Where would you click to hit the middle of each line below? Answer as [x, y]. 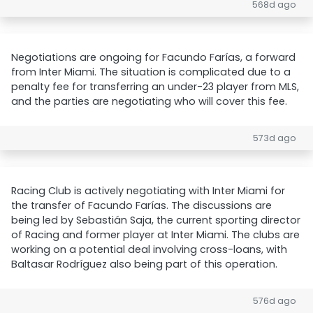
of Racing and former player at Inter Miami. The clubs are [155, 235]
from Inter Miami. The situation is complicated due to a [151, 72]
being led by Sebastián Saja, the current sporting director [156, 220]
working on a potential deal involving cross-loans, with [149, 249]
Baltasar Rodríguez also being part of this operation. [144, 264]
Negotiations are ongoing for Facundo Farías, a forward [153, 57]
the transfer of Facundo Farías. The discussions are [141, 205]
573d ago [275, 138]
